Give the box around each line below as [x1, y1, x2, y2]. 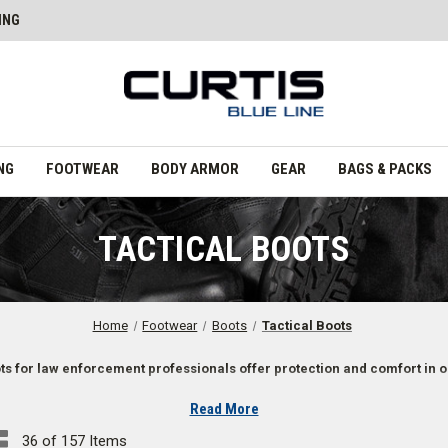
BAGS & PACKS [337, 159, 432, 178]
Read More [189, 399, 259, 418]
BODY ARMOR [150, 159, 239, 178]
